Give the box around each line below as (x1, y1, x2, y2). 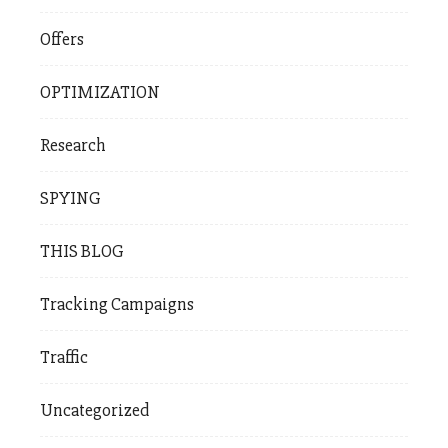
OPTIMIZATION (40, 81, 160, 104)
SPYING (40, 187, 101, 210)
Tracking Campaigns (40, 293, 194, 316)
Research (40, 134, 106, 157)
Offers (40, 28, 84, 51)
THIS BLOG (40, 240, 124, 263)
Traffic (40, 346, 88, 369)
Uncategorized (40, 399, 149, 422)
